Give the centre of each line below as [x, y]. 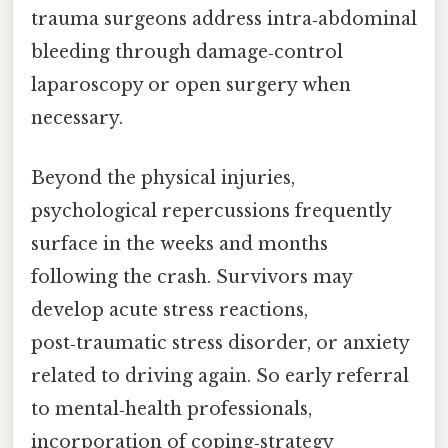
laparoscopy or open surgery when [191, 85]
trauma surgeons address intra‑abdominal [224, 19]
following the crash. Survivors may [191, 276]
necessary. [77, 118]
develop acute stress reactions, [169, 309]
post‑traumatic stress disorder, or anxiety [220, 342]
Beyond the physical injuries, [163, 177]
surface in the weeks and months [179, 243]
